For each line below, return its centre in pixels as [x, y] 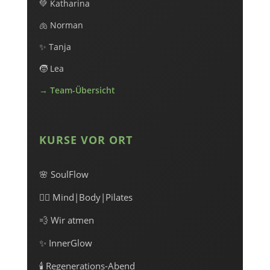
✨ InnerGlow [65, 243]
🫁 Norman [61, 25]
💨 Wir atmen [66, 220]
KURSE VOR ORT [86, 140]
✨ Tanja [55, 47]
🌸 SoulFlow [64, 174]
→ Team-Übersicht [77, 90]
